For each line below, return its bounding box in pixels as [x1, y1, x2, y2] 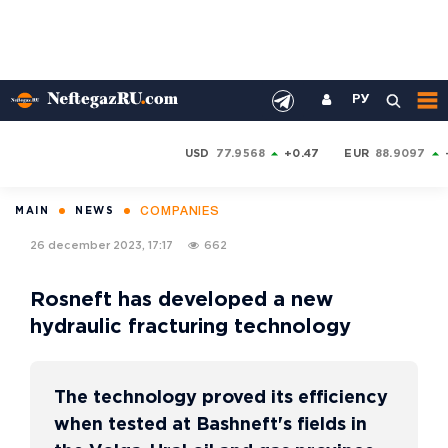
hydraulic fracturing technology [30, 318, 351, 336]
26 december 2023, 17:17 [30, 240, 173, 251]
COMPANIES [140, 206, 221, 217]
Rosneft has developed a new [30, 291, 333, 309]
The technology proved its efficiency [54, 390, 388, 406]
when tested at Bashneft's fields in [54, 417, 367, 433]
